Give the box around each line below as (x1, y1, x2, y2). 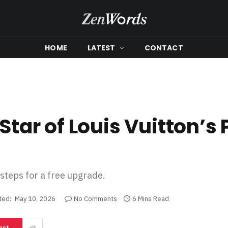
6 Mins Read (132, 194, 169, 204)
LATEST (87, 42, 116, 53)
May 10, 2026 (15, 194, 55, 204)
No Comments (74, 194, 117, 204)
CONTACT (144, 42, 183, 53)
